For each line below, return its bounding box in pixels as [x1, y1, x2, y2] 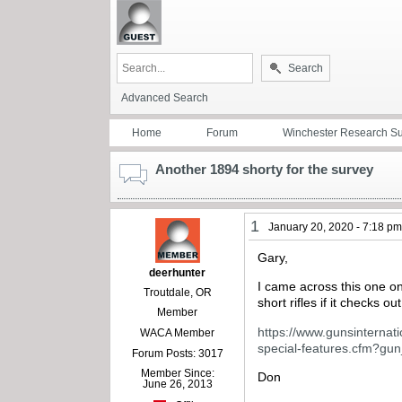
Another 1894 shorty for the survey [155, 161, 373, 177]
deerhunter [149, 266, 206, 279]
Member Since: [140, 366, 214, 380]
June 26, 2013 [142, 377, 213, 390]
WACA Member [140, 326, 215, 339]
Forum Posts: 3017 [131, 346, 223, 360]
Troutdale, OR [143, 285, 212, 299]
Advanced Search [121, 91, 208, 104]
